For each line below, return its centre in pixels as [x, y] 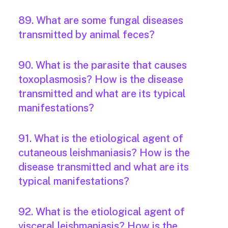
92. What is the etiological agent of [102, 212]
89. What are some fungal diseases [101, 21]
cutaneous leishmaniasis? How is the [104, 153]
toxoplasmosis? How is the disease [101, 80]
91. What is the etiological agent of [101, 139]
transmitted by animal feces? [87, 35]
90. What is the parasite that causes [103, 65]
